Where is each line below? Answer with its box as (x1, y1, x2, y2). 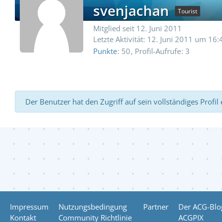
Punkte (93, 46, 117, 56)
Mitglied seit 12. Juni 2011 (93, 23, 182, 33)
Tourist (178, 7, 197, 15)
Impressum (10, 202, 49, 212)
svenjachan (93, 1, 169, 20)
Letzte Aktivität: (93, 34, 147, 44)
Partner (143, 202, 168, 212)
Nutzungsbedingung (58, 202, 127, 212)
